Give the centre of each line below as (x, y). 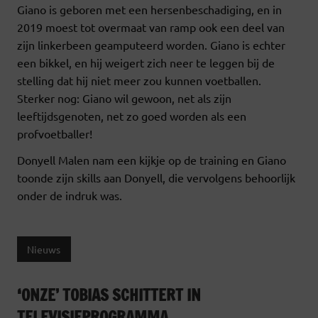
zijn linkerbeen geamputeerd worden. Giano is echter (151, 45)
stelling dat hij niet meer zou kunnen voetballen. (139, 81)
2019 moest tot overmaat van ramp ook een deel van (151, 27)
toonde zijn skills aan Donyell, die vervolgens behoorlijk (156, 178)
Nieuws (44, 249)
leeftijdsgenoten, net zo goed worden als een (132, 116)
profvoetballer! (55, 134)
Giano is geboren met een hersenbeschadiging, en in (149, 10)
